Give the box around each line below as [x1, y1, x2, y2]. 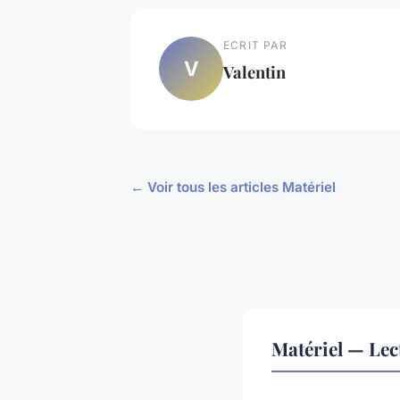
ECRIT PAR [223, 37, 287, 52]
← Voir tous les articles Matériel [130, 178, 336, 196]
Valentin [223, 60, 286, 83]
